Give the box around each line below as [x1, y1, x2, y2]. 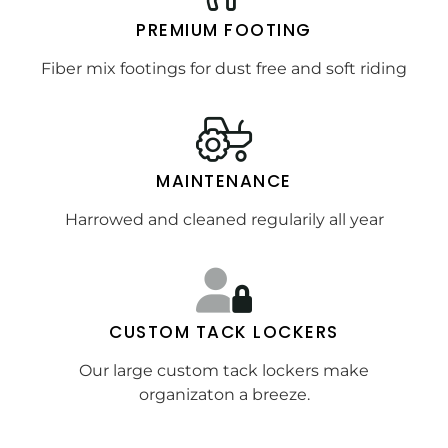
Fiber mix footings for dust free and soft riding [41, 58, 407, 78]
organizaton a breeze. [138, 384, 310, 404]
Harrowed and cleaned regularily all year [64, 209, 384, 229]
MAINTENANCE [156, 168, 292, 193]
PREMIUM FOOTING [136, 17, 312, 42]
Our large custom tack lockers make [79, 360, 369, 380]
